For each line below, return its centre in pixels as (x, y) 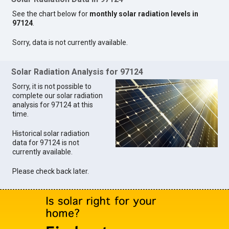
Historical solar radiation (51, 133)
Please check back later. (51, 171)
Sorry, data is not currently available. (70, 43)
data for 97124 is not (46, 142)
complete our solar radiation (58, 95)
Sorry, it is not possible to (52, 86)
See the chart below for (51, 14)
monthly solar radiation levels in (144, 14)
